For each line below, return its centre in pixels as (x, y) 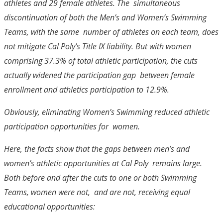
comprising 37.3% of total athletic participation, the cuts (101, 60)
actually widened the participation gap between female (99, 75)
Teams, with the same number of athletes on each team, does (111, 32)
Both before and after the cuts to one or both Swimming (100, 177)
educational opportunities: (51, 206)
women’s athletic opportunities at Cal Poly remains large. (103, 163)
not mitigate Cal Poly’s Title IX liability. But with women (99, 46)
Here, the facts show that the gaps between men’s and (97, 149)
